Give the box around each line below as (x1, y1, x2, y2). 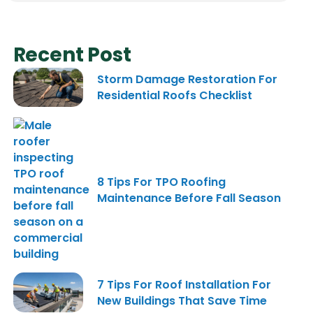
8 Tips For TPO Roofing (96, 173, 226, 190)
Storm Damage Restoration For (96, 71, 277, 88)
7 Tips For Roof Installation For (96, 276, 271, 293)
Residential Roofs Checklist (96, 87, 252, 104)
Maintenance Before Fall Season (96, 189, 281, 206)
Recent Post (13, 41, 131, 69)
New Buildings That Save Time (96, 292, 267, 309)
